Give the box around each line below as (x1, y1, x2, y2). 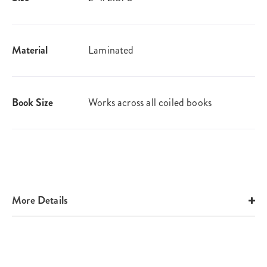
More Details (12, 193, 69, 209)
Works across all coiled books (88, 95, 212, 111)
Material (12, 42, 48, 58)
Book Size (12, 95, 53, 111)
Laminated (88, 42, 134, 58)
